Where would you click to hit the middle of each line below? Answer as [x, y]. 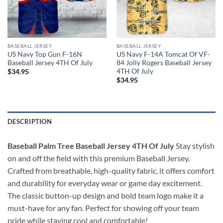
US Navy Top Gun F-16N [45, 55]
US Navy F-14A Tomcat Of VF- [163, 55]
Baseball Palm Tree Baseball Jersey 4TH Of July [92, 146]
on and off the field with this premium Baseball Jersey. [99, 158]
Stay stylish [195, 146]
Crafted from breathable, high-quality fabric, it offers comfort [111, 171]
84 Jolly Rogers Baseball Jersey [164, 63]
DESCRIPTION [30, 122]
